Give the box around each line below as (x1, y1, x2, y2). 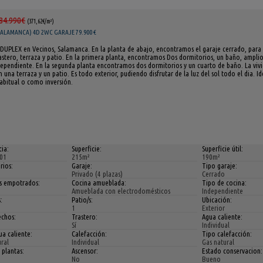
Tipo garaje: (201, 161, 237, 170)
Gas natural (201, 238, 234, 247)
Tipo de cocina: (201, 178, 247, 187)
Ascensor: (71, 247, 98, 255)
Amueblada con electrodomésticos (71, 187, 170, 195)
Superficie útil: (201, 144, 243, 153)
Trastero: (71, 213, 97, 221)
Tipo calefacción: (201, 230, 252, 238)
